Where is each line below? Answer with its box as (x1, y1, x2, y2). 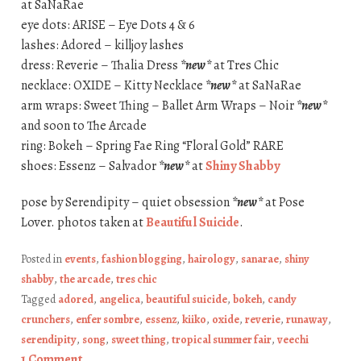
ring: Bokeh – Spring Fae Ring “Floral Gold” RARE (20, 137, 284, 156)
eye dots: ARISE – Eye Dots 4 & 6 (20, 16, 195, 35)
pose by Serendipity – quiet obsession (20, 193, 232, 212)
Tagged (20, 292, 58, 308)
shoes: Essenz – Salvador (20, 157, 159, 176)
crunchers (20, 312, 70, 328)
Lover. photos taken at (20, 214, 146, 232)
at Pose (262, 193, 305, 212)
